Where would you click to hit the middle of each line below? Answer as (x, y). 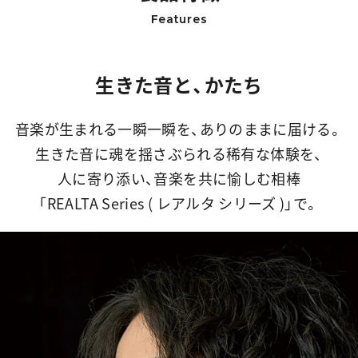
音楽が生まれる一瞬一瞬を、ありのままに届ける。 (179, 129)
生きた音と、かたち (179, 85)
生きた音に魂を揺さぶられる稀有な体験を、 (179, 154)
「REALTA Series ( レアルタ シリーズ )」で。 (179, 204)
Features (179, 20)
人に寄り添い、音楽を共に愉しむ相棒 (179, 179)
